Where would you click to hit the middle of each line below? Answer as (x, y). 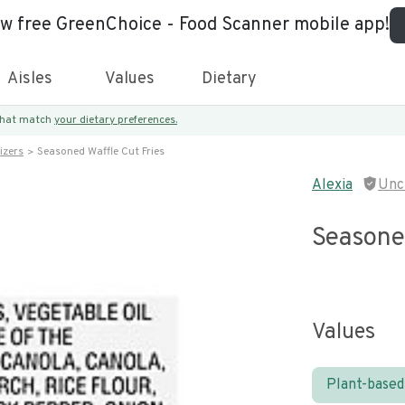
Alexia (332, 185)
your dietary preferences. (116, 120)
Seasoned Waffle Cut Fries (101, 152)
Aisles (30, 79)
